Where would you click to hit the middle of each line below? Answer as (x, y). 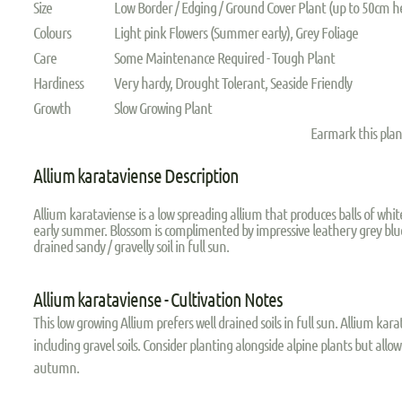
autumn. (57, 367)
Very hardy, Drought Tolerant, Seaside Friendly (233, 82)
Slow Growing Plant (163, 107)
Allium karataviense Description (136, 175)
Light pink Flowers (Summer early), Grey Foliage (236, 32)
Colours (52, 32)
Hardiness (59, 82)
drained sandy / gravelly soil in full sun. (131, 246)
